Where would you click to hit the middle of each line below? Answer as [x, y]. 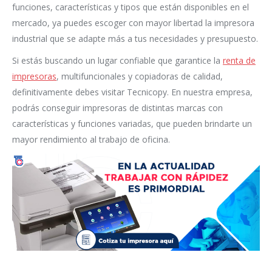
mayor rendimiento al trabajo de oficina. [91, 140]
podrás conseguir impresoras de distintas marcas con [117, 108]
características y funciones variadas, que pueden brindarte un [132, 124]
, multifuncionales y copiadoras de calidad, [140, 76]
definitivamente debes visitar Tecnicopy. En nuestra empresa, [132, 92]
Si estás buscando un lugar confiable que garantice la [117, 61]
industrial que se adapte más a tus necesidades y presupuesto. [135, 39]
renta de [239, 61]
